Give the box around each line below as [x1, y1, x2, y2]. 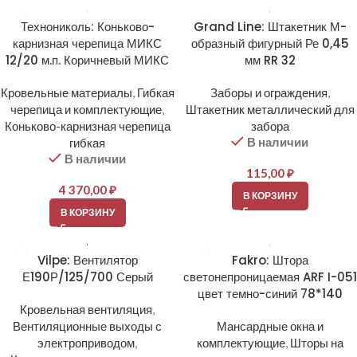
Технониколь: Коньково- [20, 18, 155, 35]
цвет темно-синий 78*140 [197, 284, 343, 302]
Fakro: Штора [231, 251, 308, 269]
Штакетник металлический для [185, 101, 355, 116]
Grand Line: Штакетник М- [193, 18, 347, 35]
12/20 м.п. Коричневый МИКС [6, 51, 169, 69]
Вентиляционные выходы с [13, 318, 162, 333]
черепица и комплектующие [10, 101, 162, 116]
